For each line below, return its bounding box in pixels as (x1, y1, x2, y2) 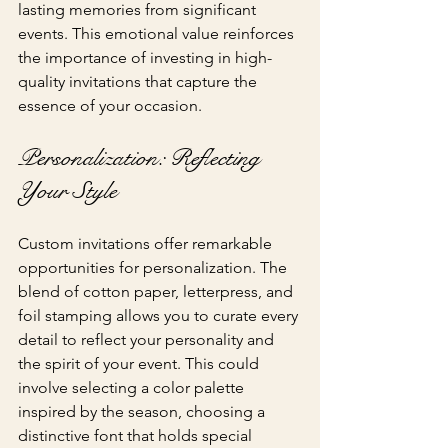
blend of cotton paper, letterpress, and (18, 281, 297, 301)
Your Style (18, 175, 117, 206)
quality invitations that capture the (18, 71, 261, 91)
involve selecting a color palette (18, 377, 248, 397)
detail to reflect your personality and (18, 329, 278, 349)
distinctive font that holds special (18, 425, 256, 445)
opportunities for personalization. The (18, 257, 291, 277)
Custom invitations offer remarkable (18, 233, 276, 253)
